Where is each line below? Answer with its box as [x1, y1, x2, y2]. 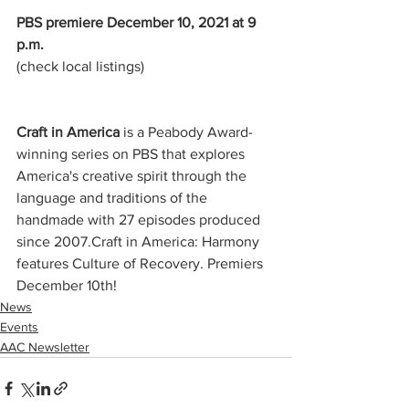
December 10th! [16, 278, 117, 294]
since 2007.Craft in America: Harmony [16, 234, 263, 250]
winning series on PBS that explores [16, 146, 248, 163]
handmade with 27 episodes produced [16, 212, 264, 228]
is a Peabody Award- [123, 124, 253, 141]
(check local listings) [16, 58, 144, 75]
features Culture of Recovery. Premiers [16, 256, 267, 272]
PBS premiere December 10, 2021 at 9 [16, 15, 259, 31]
